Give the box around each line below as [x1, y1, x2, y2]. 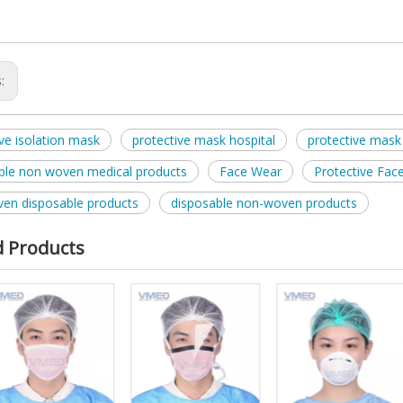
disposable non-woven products [171, 194, 357, 211]
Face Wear [219, 163, 282, 180]
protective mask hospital [132, 131, 275, 148]
